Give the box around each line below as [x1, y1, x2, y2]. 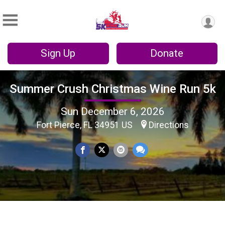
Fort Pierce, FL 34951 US [36, 120, 135, 130]
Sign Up [41, 47, 76, 59]
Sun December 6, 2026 [60, 105, 165, 118]
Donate [150, 47, 184, 59]
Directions [148, 120, 189, 130]
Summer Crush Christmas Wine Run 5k [9, 81, 216, 96]
